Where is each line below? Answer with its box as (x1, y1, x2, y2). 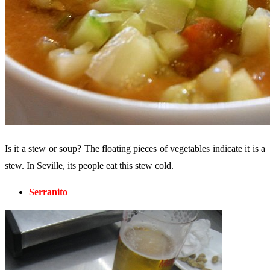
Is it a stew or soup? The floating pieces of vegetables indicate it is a (5, 143, 265, 154)
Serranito (29, 186, 67, 197)
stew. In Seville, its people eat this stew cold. (5, 160, 174, 171)
